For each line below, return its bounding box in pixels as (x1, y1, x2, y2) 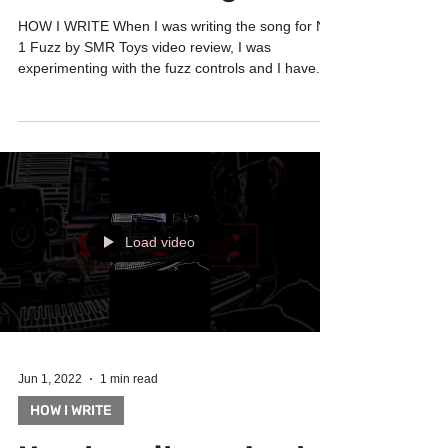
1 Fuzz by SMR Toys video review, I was (18, 79, 271, 95)
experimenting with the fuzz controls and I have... (18, 100, 328, 116)
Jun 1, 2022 (18, 412, 82, 426)
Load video (125, 274, 195, 290)
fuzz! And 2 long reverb (18, 10, 337, 43)
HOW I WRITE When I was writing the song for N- (18, 58, 331, 74)
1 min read (100, 412, 158, 426)
